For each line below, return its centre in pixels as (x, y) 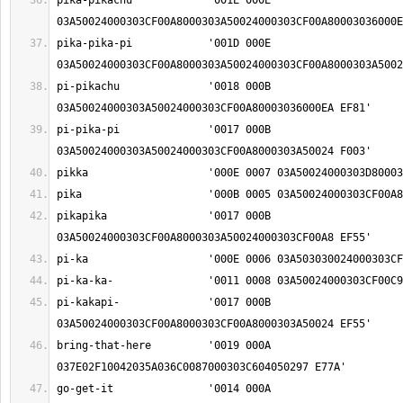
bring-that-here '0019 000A (104, 345)
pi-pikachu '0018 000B (88, 86)
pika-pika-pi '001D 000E (94, 43)
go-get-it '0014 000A (85, 389)
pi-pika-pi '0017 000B (88, 130)
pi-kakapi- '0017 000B (88, 302)
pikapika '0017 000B (82, 216)
